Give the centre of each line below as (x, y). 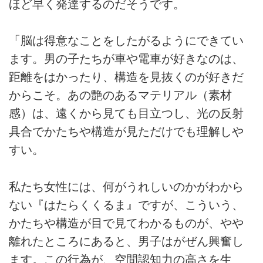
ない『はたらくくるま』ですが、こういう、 (126, 205)
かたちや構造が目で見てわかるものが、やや (126, 223)
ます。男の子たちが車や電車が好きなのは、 (126, 59)
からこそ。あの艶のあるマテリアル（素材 (120, 95)
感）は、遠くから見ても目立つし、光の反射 (126, 114)
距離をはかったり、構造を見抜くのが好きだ (126, 77)
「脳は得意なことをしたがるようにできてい (126, 41)
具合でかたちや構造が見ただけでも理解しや (126, 132)
